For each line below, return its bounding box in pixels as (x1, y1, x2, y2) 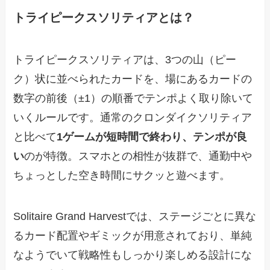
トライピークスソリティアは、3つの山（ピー (13, 53, 237, 66)
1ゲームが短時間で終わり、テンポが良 (57, 130, 248, 143)
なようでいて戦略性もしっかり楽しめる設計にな (13, 248, 253, 261)
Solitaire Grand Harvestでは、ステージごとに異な (13, 210, 257, 222)
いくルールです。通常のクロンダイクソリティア (13, 111, 253, 124)
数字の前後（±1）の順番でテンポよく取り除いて (13, 92, 254, 104)
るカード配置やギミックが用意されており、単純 (13, 229, 253, 242)
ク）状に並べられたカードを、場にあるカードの (13, 72, 253, 85)
